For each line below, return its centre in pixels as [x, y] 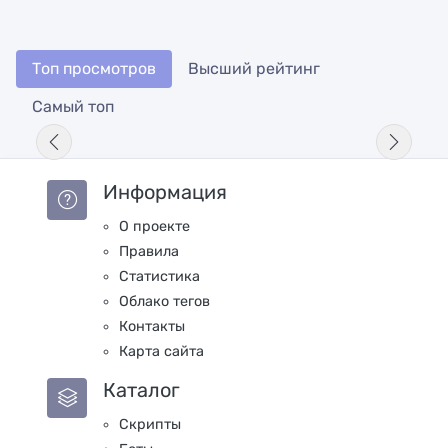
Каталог [141, 389]
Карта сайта [161, 351]
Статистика [159, 276]
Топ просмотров [94, 68]
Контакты [152, 326]
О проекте [154, 226]
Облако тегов [164, 301]
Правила [149, 251]
